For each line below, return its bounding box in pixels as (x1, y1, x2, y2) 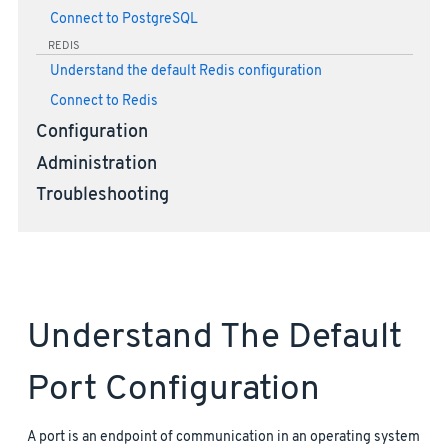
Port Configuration (27, 368, 320, 413)
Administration (35, 153, 157, 176)
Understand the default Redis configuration (49, 62, 322, 80)
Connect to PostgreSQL (49, 10, 198, 28)
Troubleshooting (35, 185, 169, 208)
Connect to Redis (49, 92, 158, 110)
